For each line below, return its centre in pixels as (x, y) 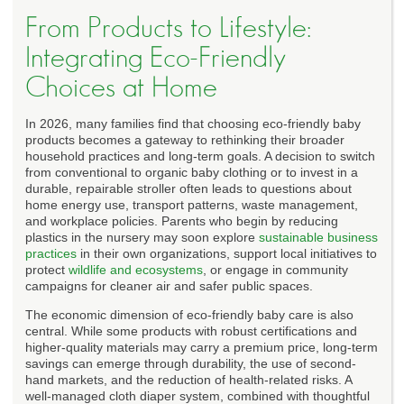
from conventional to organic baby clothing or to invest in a (192, 172)
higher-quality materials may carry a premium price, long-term (202, 347)
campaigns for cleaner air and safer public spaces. (169, 285)
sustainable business (318, 237)
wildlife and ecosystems (136, 269)
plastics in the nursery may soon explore (142, 237)
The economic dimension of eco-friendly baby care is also (189, 314)
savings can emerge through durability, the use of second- (191, 363)
